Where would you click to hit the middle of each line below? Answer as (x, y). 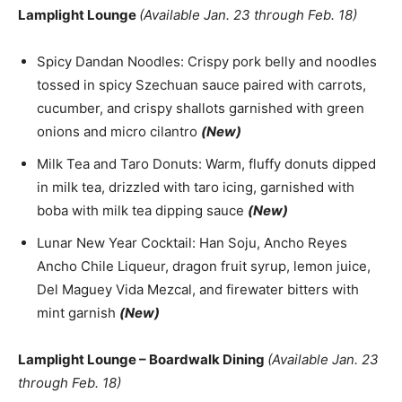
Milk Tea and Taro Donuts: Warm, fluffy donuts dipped (206, 163)
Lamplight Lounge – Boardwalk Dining (143, 359)
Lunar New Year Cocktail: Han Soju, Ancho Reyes (192, 242)
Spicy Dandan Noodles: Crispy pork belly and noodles (207, 61)
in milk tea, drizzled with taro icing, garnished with (196, 187)
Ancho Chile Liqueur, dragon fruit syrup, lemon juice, (204, 266)
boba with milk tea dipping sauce (142, 210)
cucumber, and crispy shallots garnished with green (201, 108)
